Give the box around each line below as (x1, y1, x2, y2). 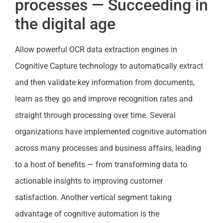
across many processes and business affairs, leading (15, 143, 201, 153)
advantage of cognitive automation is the (15, 209, 159, 219)
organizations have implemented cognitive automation (15, 127, 207, 137)
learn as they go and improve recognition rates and (15, 94, 193, 104)
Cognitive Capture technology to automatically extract (15, 61, 203, 71)
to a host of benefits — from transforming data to (15, 160, 187, 170)
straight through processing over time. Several (15, 111, 176, 120)
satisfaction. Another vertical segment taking (15, 193, 172, 203)
